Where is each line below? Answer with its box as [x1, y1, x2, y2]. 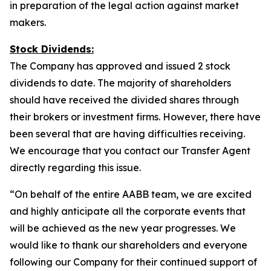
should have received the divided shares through [10, 94, 239, 106]
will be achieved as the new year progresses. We [10, 222, 236, 234]
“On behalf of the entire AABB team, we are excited [10, 188, 252, 200]
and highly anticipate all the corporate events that [10, 205, 246, 217]
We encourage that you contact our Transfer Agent [10, 145, 250, 157]
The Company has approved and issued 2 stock [10, 60, 230, 72]
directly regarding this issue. [10, 162, 141, 174]
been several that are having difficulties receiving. [10, 128, 245, 140]
